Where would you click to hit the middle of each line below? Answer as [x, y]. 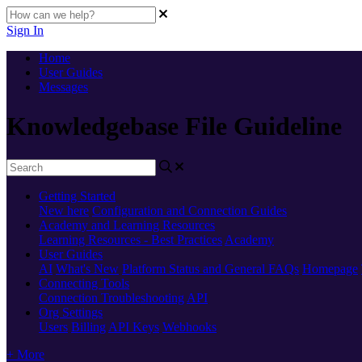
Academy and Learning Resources [127, 225]
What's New [87, 268]
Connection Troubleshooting [112, 297]
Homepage [330, 268]
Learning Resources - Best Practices [130, 239]
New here [64, 210]
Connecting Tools [84, 283]
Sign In [25, 30]
